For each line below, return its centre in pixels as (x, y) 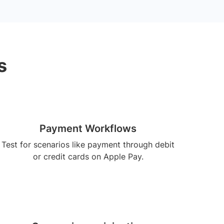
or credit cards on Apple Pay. (88, 156)
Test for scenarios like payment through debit (88, 144)
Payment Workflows (88, 128)
